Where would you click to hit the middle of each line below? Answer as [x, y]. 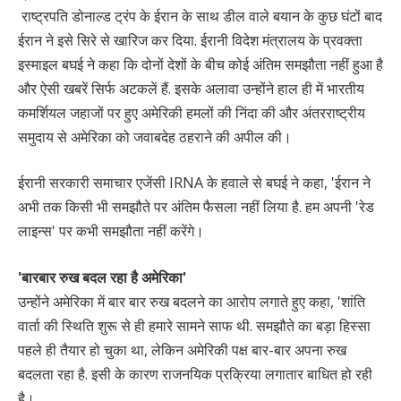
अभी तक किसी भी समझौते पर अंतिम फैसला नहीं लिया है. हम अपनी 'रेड [196, 207]
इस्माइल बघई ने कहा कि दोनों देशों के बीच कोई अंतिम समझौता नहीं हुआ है [200, 64]
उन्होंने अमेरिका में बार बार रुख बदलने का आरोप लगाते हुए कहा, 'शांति [192, 302]
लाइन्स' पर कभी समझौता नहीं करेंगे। [113, 231]
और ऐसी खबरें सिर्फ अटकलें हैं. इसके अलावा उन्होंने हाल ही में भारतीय [191, 88]
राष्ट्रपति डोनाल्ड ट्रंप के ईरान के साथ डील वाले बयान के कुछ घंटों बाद [200, 16]
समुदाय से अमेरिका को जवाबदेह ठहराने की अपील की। [157, 137]
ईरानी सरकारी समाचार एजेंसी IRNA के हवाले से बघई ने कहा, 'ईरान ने [194, 183]
